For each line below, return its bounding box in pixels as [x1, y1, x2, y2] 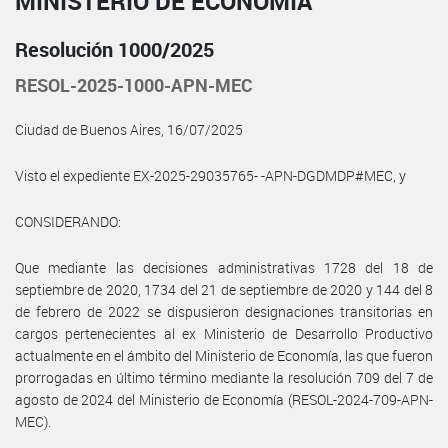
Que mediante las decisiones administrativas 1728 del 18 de [15, 257, 433, 277]
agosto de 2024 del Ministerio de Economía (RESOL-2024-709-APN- [15, 389, 433, 409]
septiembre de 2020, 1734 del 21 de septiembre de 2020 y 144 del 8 [15, 279, 433, 299]
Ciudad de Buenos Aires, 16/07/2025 [15, 119, 243, 139]
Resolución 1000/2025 [15, 35, 214, 63]
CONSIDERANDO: [15, 211, 121, 231]
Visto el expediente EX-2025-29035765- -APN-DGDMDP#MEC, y [15, 165, 406, 185]
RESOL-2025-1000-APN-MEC [15, 72, 253, 97]
